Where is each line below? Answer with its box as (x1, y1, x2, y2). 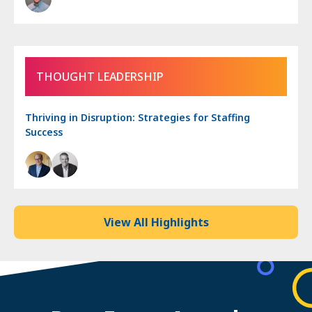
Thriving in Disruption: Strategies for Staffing (25, 110, 250, 124)
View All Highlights (103, 214, 209, 230)
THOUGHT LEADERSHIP (36, 68, 164, 84)
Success (25, 125, 63, 139)
